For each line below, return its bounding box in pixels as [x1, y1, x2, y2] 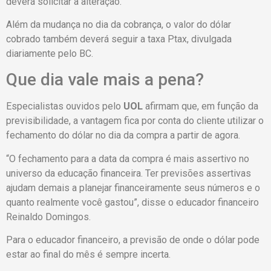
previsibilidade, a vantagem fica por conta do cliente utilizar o [6, 115, 264, 127]
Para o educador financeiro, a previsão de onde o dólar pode [6, 234, 260, 246]
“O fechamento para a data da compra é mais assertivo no [6, 152, 249, 165]
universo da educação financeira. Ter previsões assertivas [6, 167, 251, 179]
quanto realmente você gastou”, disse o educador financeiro [6, 196, 259, 208]
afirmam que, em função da [143, 100, 258, 113]
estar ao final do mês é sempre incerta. [6, 249, 171, 261]
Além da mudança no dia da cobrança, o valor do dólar [6, 18, 231, 30]
